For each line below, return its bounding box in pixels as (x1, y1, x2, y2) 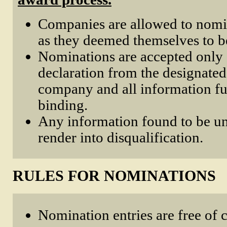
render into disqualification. (38, 129, 203, 145)
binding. (38, 96, 88, 113)
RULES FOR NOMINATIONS (13, 167, 216, 185)
